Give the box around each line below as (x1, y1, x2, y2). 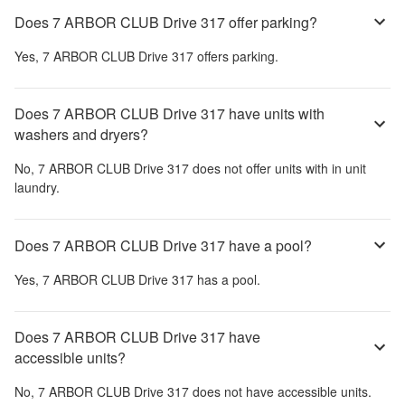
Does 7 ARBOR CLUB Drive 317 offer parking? (14, 11, 317, 33)
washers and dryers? (14, 124, 148, 146)
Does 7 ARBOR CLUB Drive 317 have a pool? (14, 234, 312, 256)
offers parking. (193, 47, 278, 66)
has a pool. (193, 270, 260, 289)
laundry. (14, 178, 60, 197)
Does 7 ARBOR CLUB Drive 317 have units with (14, 103, 325, 125)
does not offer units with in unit (189, 159, 366, 178)
